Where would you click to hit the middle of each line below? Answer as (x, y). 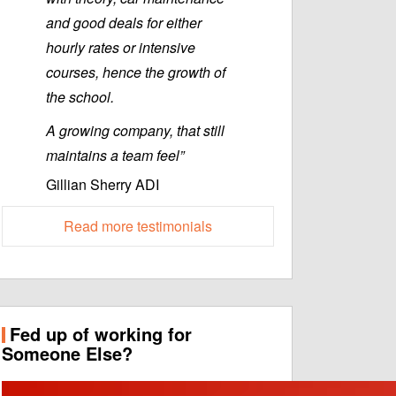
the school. (80, 97)
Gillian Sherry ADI (103, 185)
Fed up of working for (101, 334)
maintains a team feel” (115, 156)
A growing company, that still (135, 131)
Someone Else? (67, 354)
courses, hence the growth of (136, 72)
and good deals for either (124, 23)
